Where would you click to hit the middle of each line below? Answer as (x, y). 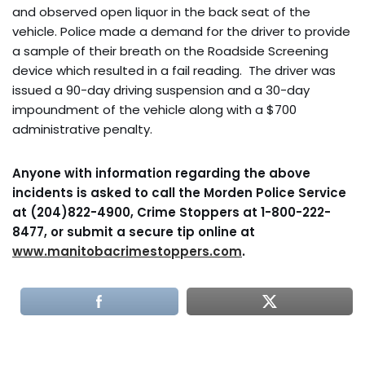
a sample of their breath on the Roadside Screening (170, 51)
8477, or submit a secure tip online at (134, 231)
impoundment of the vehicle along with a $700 (154, 109)
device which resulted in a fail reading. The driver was (174, 70)
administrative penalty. (82, 129)
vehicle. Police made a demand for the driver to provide (181, 31)
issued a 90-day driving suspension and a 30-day (161, 90)
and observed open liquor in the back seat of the (161, 11)
